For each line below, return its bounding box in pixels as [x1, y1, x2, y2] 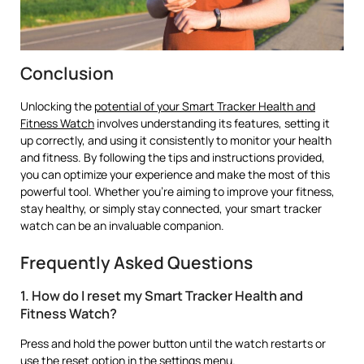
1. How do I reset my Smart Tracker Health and [20, 286, 303, 305]
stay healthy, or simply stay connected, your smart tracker [20, 200, 322, 216]
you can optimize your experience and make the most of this [20, 166, 330, 182]
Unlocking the [20, 97, 94, 114]
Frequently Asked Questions [20, 250, 253, 274]
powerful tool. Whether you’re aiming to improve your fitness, [20, 183, 335, 199]
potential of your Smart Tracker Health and [94, 97, 315, 114]
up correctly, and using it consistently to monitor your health [20, 132, 331, 148]
